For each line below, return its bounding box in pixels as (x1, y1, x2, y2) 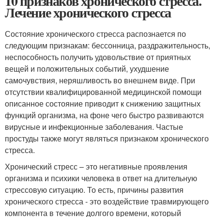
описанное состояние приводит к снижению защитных (5, 97, 201, 109)
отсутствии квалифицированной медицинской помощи (5, 86, 201, 97)
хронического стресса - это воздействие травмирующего (5, 195, 209, 207)
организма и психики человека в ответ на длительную (5, 172, 197, 184)
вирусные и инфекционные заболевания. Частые (5, 121, 183, 132)
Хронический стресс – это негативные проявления (5, 160, 187, 172)
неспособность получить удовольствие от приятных (5, 51, 191, 62)
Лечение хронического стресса (5, 2, 171, 22)
